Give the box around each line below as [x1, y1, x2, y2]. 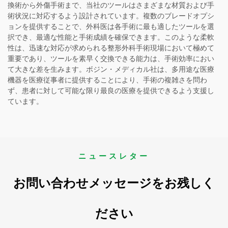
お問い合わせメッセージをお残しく [13, 176, 215, 191]
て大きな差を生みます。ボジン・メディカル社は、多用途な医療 [8, 65, 214, 74]
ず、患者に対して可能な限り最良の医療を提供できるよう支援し [8, 87, 214, 95]
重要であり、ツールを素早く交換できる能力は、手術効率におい [8, 54, 214, 63]
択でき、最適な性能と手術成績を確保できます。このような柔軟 [8, 33, 214, 42]
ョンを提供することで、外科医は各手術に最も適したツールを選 [8, 22, 214, 31]
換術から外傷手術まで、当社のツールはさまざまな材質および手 [8, 1, 214, 10]
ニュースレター [78, 152, 150, 161]
